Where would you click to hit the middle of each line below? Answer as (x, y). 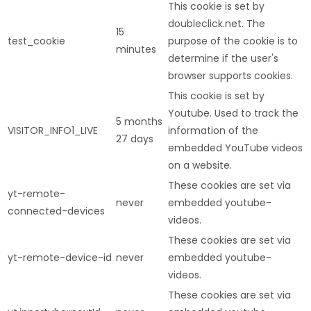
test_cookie (36, 41)
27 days (135, 138)
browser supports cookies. (230, 75)
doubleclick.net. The (217, 23)
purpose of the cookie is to (233, 41)
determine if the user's (223, 58)
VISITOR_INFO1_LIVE (53, 130)
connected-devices (56, 211)
